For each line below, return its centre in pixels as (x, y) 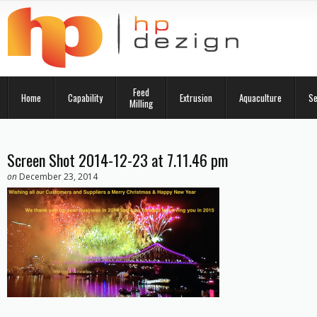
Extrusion (196, 98)
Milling (141, 103)
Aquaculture (260, 98)
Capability (85, 98)
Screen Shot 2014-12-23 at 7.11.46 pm (117, 160)
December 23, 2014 (58, 177)
